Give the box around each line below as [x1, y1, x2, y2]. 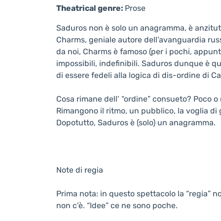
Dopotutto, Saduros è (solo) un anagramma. [56, 118, 216, 127]
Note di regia [56, 165, 103, 175]
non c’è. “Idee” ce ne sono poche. [56, 201, 178, 210]
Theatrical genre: [56, 3, 125, 13]
